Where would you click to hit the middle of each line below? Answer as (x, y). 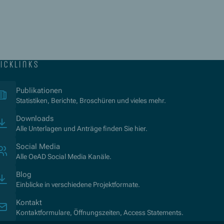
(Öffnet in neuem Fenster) (104, 90)
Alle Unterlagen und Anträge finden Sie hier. (82, 128)
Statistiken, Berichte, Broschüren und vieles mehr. (91, 100)
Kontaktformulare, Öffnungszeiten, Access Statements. (100, 212)
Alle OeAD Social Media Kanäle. (64, 156)
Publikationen (39, 90)
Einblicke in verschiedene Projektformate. (78, 184)
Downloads (35, 118)
